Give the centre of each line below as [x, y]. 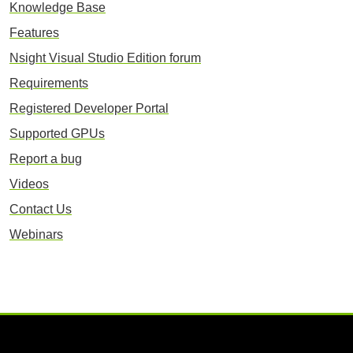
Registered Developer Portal [89, 108]
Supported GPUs [57, 134]
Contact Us [41, 209]
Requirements [49, 83]
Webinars [36, 234]
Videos [29, 184]
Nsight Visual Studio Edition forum [105, 58]
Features [34, 33]
